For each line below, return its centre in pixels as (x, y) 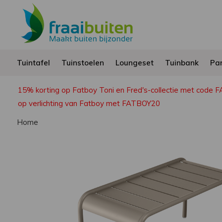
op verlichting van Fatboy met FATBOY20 (89, 103)
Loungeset (134, 63)
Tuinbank (182, 63)
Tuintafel (33, 63)
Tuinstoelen (83, 63)
